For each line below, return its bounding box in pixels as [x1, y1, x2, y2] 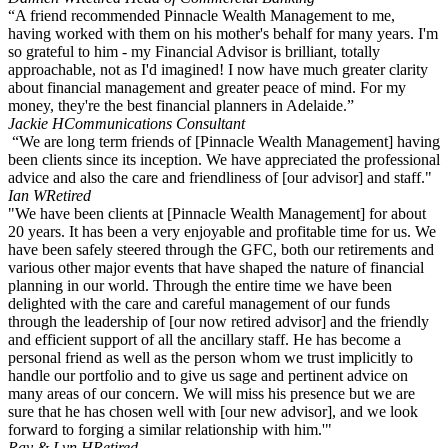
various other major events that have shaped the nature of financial [8, 259, 424, 277]
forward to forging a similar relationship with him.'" [8, 421, 332, 439]
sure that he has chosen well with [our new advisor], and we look [8, 403, 418, 421]
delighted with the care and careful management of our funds [8, 295, 390, 313]
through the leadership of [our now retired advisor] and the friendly [8, 313, 429, 331]
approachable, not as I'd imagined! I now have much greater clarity [8, 61, 428, 79]
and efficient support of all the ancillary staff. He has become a [8, 331, 401, 349]
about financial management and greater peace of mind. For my [8, 79, 406, 97]
